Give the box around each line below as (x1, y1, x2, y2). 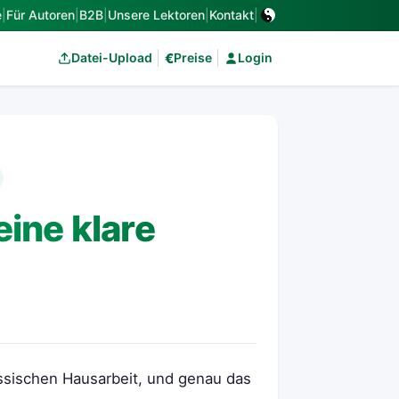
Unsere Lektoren (108, 7, 205, 22)
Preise (173, 50, 212, 65)
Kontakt (209, 7, 254, 22)
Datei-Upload (70, 50, 152, 65)
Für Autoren (6, 7, 75, 22)
